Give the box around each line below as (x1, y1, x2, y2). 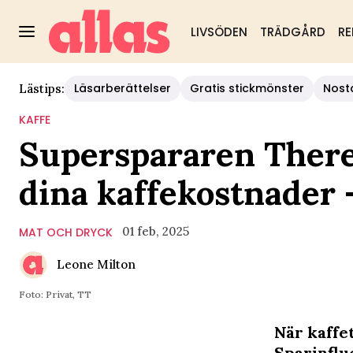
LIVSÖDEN (190, 24, 247, 40)
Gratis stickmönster (190, 80, 304, 96)
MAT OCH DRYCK (19, 225, 113, 240)
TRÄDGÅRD (259, 24, 325, 40)
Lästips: (19, 80, 65, 96)
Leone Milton (57, 257, 136, 272)
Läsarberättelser (74, 80, 171, 96)
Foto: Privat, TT (19, 288, 91, 300)
